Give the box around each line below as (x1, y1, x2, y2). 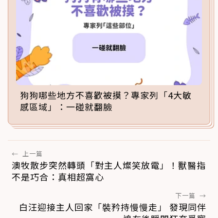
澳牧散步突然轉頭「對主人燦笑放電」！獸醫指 (12, 159, 206, 172)
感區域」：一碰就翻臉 (20, 100, 112, 113)
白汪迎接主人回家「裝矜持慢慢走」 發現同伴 (19, 200, 206, 214)
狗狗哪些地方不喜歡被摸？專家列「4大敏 (20, 89, 192, 102)
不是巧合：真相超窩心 (12, 170, 104, 183)
